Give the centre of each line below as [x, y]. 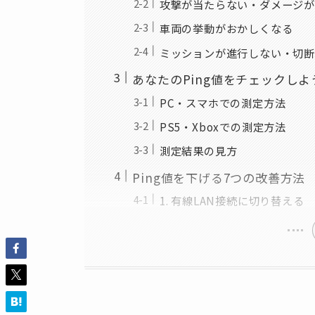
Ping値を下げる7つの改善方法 [219, 177]
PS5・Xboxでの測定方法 [223, 126]
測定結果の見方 [198, 151]
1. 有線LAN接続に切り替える [232, 201]
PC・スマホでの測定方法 [223, 102]
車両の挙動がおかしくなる [226, 28]
